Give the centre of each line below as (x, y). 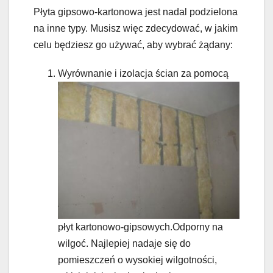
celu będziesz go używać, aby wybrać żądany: (133, 45)
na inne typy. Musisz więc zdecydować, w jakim (136, 29)
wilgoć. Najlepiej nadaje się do (124, 243)
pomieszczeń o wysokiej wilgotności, (137, 260)
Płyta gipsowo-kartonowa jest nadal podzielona (136, 12)
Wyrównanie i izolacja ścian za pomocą (143, 74)
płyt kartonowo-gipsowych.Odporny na (140, 227)
